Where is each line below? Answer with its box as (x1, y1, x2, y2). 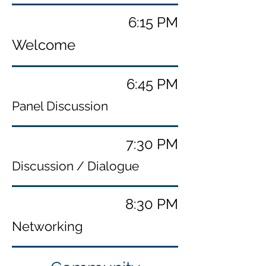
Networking (12, 218, 83, 234)
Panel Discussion (12, 99, 108, 113)
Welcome (12, 36, 75, 53)
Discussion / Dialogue (12, 159, 142, 173)
